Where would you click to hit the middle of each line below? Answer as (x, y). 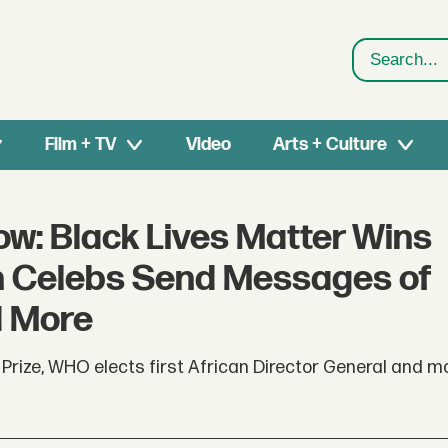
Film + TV (81, 144)
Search (382, 72)
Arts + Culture (329, 144)
